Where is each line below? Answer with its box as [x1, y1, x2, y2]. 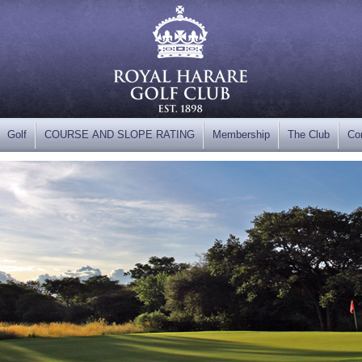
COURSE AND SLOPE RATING [44, 128, 195, 141]
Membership [213, 128, 270, 141]
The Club [288, 128, 330, 141]
